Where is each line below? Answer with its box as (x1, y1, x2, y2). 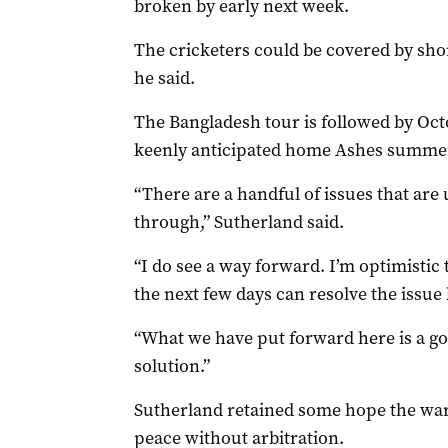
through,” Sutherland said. (133, 210, 344, 234)
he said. (133, 66, 195, 90)
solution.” (133, 354, 210, 378)
